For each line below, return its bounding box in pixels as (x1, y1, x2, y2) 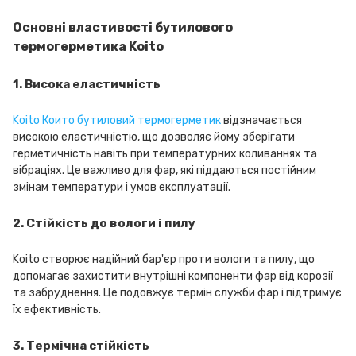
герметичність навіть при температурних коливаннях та (13, 147, 317, 161)
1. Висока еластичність (13, 77, 161, 91)
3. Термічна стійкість (13, 339, 149, 353)
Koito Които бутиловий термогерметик (13, 114, 221, 127)
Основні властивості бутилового (13, 20, 233, 35)
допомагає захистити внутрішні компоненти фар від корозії (13, 269, 333, 283)
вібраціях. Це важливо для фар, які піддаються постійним (13, 164, 316, 177)
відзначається (221, 114, 302, 127)
